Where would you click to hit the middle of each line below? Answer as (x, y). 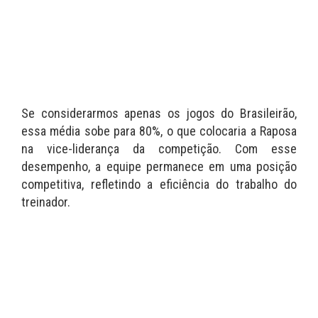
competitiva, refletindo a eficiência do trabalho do (159, 185)
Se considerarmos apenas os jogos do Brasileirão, (159, 114)
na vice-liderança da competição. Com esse (159, 149)
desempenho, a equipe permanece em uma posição (159, 167)
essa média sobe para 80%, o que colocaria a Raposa (159, 131)
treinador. (46, 202)
